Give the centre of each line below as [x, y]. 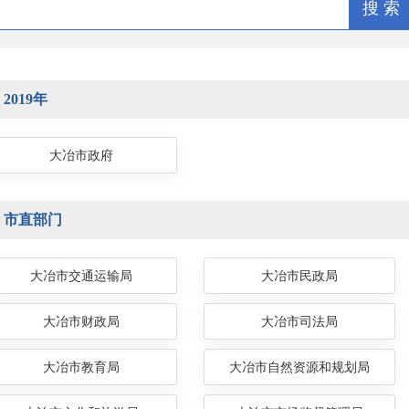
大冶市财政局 [81, 322]
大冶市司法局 [299, 322]
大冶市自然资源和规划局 [299, 367]
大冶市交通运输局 [81, 276]
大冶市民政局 [299, 276]
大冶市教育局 [81, 367]
